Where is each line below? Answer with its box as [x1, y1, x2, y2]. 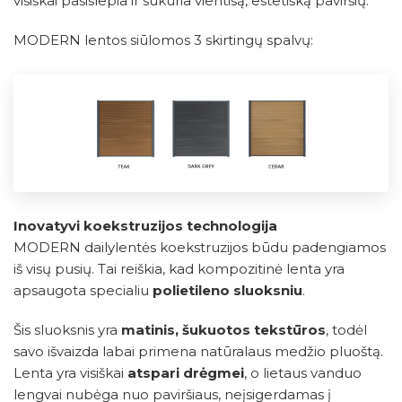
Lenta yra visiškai [13, 364, 127, 382]
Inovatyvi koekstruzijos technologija [13, 217, 277, 235]
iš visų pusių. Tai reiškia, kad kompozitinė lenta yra [13, 260, 345, 278]
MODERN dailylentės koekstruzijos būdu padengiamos [13, 239, 386, 257]
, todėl [326, 321, 367, 339]
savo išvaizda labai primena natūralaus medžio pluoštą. [13, 343, 383, 361]
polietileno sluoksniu [153, 282, 302, 300]
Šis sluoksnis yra [13, 321, 121, 339]
